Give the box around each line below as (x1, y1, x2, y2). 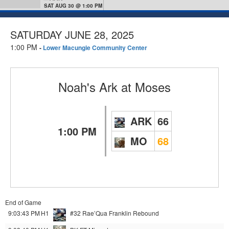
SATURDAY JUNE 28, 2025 (10, 27, 134, 42)
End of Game (5, 198, 41, 207)
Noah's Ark (58, 78, 118, 96)
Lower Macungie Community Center (43, 43, 147, 53)
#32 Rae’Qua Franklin (70, 209, 131, 218)
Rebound (133, 209, 159, 218)
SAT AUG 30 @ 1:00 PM (43, 2, 102, 10)
